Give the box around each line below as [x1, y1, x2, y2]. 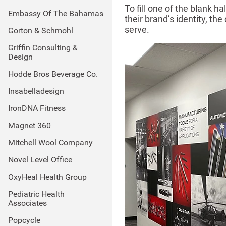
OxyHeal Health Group [8, 172, 87, 182]
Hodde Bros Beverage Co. [8, 69, 98, 79]
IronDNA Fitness [8, 103, 66, 113]
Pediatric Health [8, 189, 65, 199]
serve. [124, 24, 149, 35]
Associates [8, 198, 47, 208]
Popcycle [8, 215, 40, 225]
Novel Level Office [8, 155, 72, 164]
